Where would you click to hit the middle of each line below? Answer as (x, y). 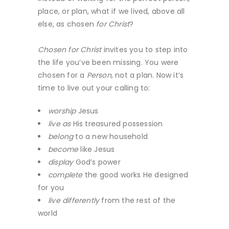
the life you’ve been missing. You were (108, 62)
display (62, 162)
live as (60, 123)
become (64, 149)
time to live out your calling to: (94, 88)
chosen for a (62, 75)
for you (51, 187)
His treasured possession (117, 123)
